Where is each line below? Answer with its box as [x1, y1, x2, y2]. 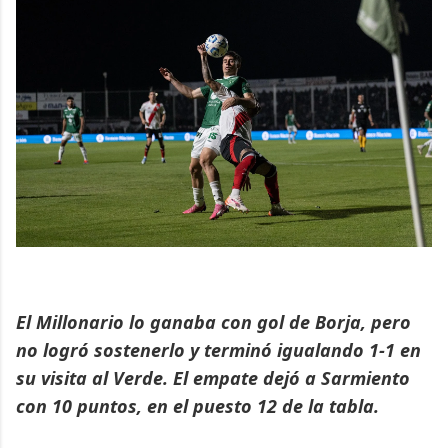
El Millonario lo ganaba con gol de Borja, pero [16, 310, 411, 335]
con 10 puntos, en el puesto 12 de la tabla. [16, 394, 379, 419]
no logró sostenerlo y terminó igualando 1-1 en [16, 338, 421, 363]
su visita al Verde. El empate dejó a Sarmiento [16, 366, 410, 391]
